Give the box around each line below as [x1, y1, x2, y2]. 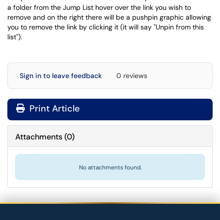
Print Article [27, 103, 80, 114]
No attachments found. [79, 164, 141, 171]
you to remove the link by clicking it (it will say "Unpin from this [7, 23, 204, 31]
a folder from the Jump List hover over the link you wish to [7, 3, 191, 12]
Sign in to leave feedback [20, 71, 102, 80]
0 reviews [116, 71, 147, 80]
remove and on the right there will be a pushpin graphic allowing [7, 13, 211, 22]
